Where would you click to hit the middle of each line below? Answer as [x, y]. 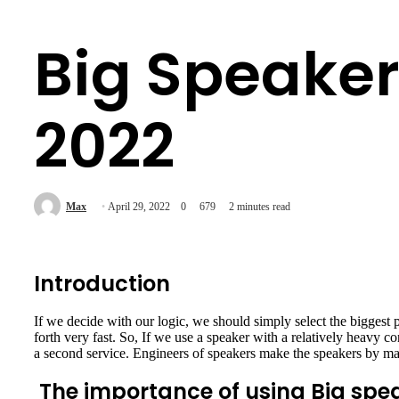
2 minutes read [260, 207]
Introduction [102, 283]
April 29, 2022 [139, 207]
